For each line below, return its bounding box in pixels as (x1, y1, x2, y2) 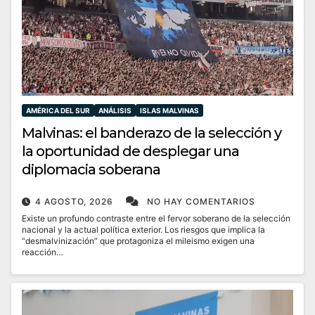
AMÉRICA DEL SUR (26, 106, 90, 115)
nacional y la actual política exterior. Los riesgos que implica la (22, 224, 265, 236)
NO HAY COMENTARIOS (147, 196, 255, 207)
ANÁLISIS (98, 106, 131, 115)
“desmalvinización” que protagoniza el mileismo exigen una (22, 236, 255, 247)
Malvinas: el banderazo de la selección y (22, 124, 281, 142)
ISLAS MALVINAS (140, 106, 199, 115)
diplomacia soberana (22, 161, 160, 179)
